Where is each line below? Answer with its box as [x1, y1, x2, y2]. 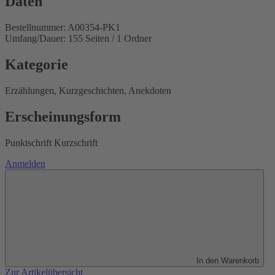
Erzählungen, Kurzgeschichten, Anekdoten [5, 85, 171, 96]
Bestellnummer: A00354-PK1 [5, 22, 120, 33]
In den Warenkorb [196, 255, 259, 265]
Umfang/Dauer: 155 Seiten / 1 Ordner [5, 33, 152, 44]
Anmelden [5, 158, 45, 169]
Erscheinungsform [5, 108, 121, 125]
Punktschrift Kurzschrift [5, 137, 98, 148]
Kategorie [5, 56, 68, 73]
